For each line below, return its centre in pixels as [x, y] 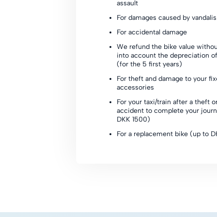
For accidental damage [152, 32]
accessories [135, 87]
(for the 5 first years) [149, 64]
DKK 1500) [133, 119]
